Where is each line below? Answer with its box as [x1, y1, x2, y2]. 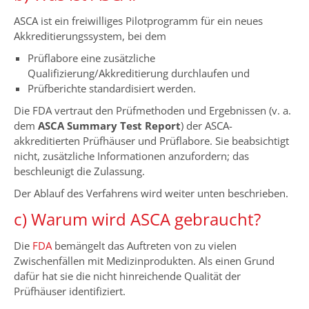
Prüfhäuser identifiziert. [14, 284, 126, 298]
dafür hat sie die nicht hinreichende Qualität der [14, 269, 241, 283]
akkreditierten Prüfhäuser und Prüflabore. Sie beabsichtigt [14, 134, 289, 148]
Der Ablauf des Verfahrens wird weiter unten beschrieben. [14, 186, 288, 200]
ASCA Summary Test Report [38, 119, 181, 132]
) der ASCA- [181, 119, 232, 132]
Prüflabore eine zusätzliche [28, 51, 155, 65]
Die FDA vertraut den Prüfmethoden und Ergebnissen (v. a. [14, 103, 291, 117]
